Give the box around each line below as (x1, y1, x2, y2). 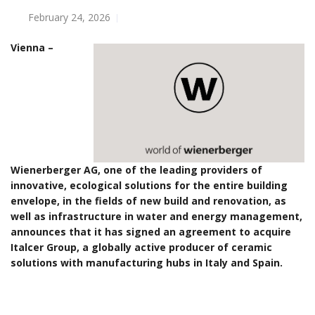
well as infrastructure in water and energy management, (11, 209, 302, 223)
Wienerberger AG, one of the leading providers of (11, 162, 262, 176)
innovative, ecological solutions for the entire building (11, 178, 288, 192)
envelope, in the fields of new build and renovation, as (11, 193, 286, 207)
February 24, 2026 (28, 11, 110, 24)
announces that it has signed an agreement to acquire (11, 224, 291, 238)
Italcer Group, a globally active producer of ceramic (11, 240, 272, 254)
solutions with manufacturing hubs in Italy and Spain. (11, 255, 283, 269)
